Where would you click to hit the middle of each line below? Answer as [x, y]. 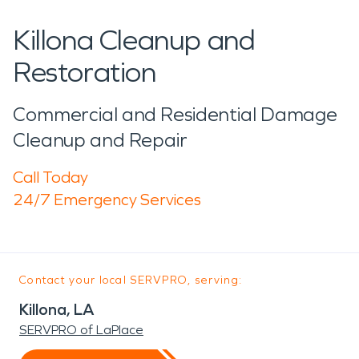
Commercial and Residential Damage [175, 114]
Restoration [85, 72]
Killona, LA [57, 309]
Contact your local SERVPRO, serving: [131, 280]
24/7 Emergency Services [107, 199]
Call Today [50, 177]
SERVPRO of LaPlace [81, 329]
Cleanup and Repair [100, 140]
